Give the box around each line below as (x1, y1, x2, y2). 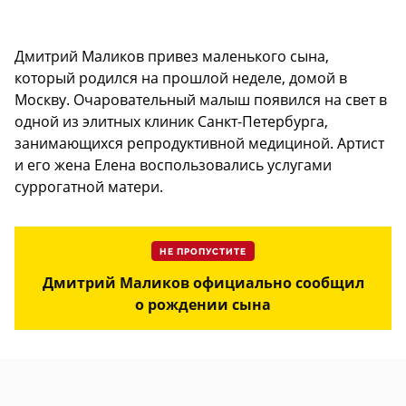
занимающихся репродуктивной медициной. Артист (14, 132, 384, 153)
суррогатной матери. (14, 176, 163, 197)
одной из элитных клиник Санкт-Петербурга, (14, 111, 328, 131)
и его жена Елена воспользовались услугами (14, 154, 332, 175)
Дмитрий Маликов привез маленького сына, (14, 45, 329, 66)
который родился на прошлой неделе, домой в (14, 67, 347, 88)
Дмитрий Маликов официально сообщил (42, 272, 364, 293)
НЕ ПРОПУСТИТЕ (159, 246, 246, 257)
